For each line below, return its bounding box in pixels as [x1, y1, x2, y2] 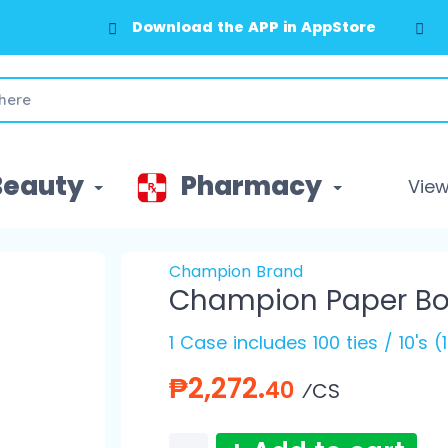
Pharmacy [175, 168, 329, 205]
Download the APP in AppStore [132, 17, 376, 38]
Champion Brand [168, 260, 303, 284]
